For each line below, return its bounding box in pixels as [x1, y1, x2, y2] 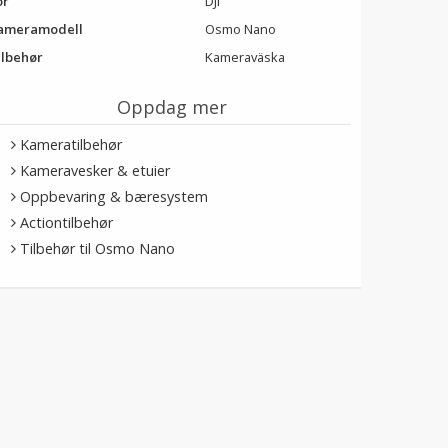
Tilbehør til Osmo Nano [20, 239, 176, 258]
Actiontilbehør [20, 213, 114, 232]
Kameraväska [205, 48, 286, 66]
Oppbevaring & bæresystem [20, 187, 209, 206]
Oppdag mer [116, 95, 227, 119]
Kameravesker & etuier [20, 161, 171, 180]
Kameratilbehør [20, 135, 123, 154]
